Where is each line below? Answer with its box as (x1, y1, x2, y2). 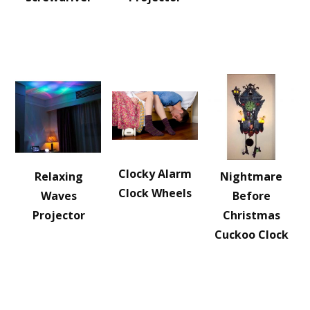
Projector (32, 208, 85, 223)
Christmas (222, 208, 280, 223)
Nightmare (220, 169, 283, 184)
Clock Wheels (118, 185, 192, 201)
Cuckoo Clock (214, 227, 289, 242)
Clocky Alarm (118, 166, 192, 181)
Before (232, 188, 271, 203)
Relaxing (34, 169, 83, 184)
